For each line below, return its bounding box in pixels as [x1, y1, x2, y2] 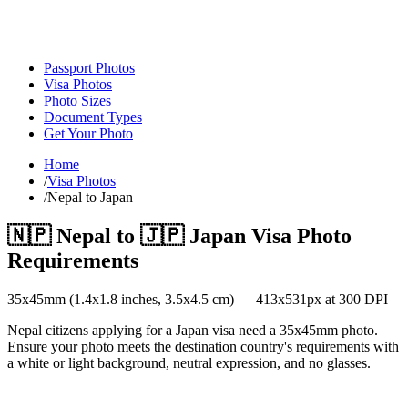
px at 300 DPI [307, 291, 388, 307]
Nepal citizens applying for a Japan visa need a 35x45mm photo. [7, 321, 378, 338]
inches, [117, 291, 165, 307]
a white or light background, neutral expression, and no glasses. [7, 354, 371, 371]
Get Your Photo [44, 126, 133, 141]
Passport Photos [44, 60, 135, 76]
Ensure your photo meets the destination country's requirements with [7, 338, 399, 354]
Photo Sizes [44, 93, 111, 108]
